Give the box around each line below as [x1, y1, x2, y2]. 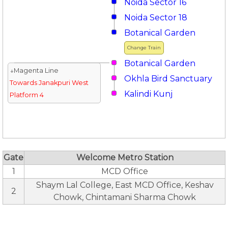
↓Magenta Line [9, 67, 59, 74]
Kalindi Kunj [124, 89, 173, 99]
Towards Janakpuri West [9, 79, 89, 87]
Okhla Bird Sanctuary [124, 74, 212, 83]
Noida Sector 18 [124, 13, 187, 22]
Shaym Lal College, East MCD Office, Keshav [36, 180, 214, 190]
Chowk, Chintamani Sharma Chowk [53, 192, 196, 202]
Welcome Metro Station [76, 153, 174, 162]
